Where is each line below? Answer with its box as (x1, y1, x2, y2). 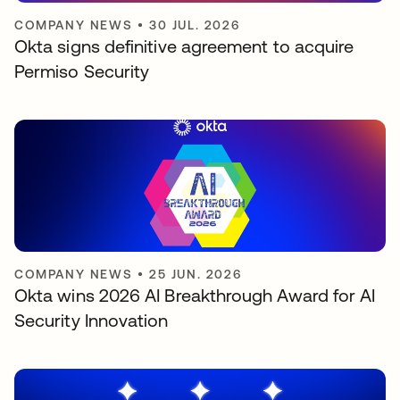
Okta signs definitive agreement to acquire (14, 35, 354, 56)
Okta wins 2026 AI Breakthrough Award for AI (14, 284, 376, 305)
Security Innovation (14, 309, 169, 330)
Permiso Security (14, 60, 150, 81)
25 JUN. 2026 (149, 266, 242, 281)
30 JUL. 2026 (149, 17, 240, 32)
